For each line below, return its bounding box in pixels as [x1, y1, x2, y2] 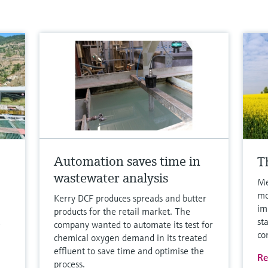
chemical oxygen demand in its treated [54, 231, 208, 243]
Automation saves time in [54, 153, 201, 169]
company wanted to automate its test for [54, 218, 214, 230]
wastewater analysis [54, 169, 169, 186]
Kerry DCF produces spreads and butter [54, 191, 207, 204]
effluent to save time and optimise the [54, 244, 205, 257]
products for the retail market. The [54, 205, 191, 217]
